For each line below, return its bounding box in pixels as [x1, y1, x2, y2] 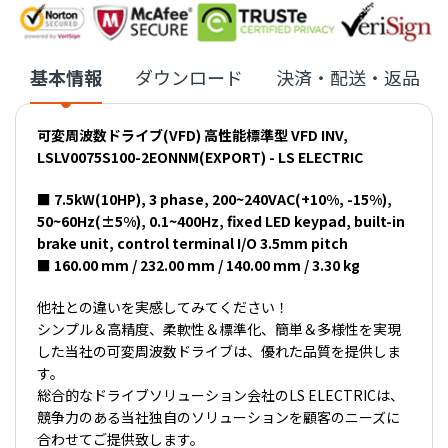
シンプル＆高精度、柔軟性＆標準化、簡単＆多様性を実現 [36, 318, 401, 339]
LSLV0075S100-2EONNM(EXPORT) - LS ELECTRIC [36, 146, 363, 167]
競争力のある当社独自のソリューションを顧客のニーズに [36, 406, 400, 427]
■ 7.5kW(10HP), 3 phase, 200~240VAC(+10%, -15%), [36, 188, 392, 209]
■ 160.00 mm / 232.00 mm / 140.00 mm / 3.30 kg [36, 254, 360, 275]
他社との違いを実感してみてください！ [36, 296, 289, 317]
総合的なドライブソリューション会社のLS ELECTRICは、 [36, 384, 404, 405]
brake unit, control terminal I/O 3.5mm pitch [36, 232, 348, 253]
